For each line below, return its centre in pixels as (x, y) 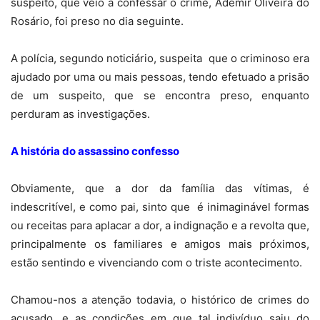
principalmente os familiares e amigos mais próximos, (160, 244)
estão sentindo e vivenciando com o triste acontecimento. (156, 263)
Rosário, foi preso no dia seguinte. (97, 21)
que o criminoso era (259, 59)
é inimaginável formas (253, 207)
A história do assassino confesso (95, 151)
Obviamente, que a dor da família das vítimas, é (160, 189)
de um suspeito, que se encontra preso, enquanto (160, 96)
